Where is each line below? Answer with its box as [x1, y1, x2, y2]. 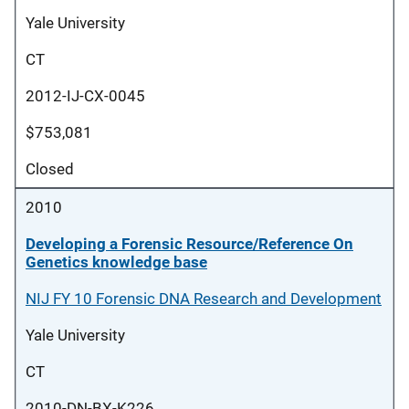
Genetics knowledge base [26, 253, 207, 271]
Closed [26, 160, 74, 178]
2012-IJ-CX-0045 [26, 87, 145, 105]
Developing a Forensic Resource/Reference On [26, 235, 353, 253]
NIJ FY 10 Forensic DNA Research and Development [26, 289, 382, 308]
